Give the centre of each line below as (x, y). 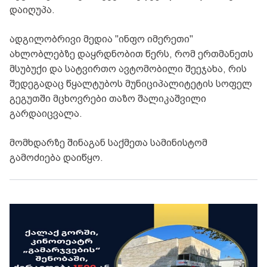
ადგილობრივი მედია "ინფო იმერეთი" (101, 39)
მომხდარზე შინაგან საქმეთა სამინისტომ (108, 143)
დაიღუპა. (32, 10)
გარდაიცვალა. (46, 114)
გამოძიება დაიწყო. (56, 158)
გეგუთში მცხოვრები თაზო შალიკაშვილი (108, 99)
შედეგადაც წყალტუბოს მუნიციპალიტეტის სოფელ (131, 84)
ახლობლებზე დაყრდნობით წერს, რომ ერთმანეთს (133, 54)
